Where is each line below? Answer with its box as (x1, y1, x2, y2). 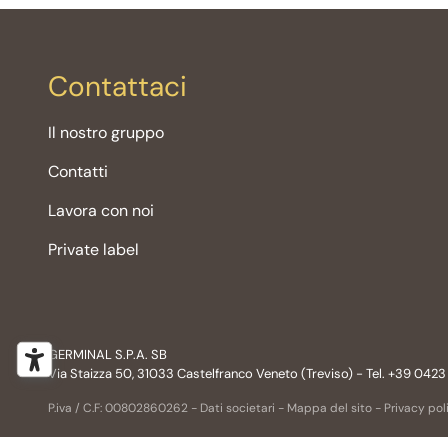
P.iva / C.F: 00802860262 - (48, 400, 200, 417)
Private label (48, 239, 139, 261)
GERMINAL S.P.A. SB (48, 346, 167, 364)
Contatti (48, 161, 108, 183)
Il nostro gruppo (48, 122, 164, 144)
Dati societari (200, 400, 275, 417)
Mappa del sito (287, 400, 372, 417)
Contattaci (48, 68, 187, 106)
